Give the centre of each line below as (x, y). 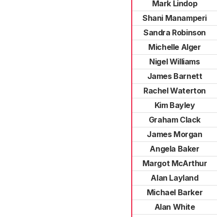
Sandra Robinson (175, 32)
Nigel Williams (175, 62)
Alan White (175, 207)
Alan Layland (175, 178)
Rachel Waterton (175, 91)
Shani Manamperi (175, 18)
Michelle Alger (175, 47)
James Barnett (175, 76)
